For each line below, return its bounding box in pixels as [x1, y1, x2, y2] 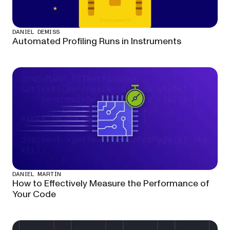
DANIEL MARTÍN [12, 171, 62, 177]
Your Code [12, 188, 56, 201]
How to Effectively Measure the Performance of [12, 177, 209, 190]
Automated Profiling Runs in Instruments [12, 35, 181, 48]
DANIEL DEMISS [12, 29, 60, 35]
